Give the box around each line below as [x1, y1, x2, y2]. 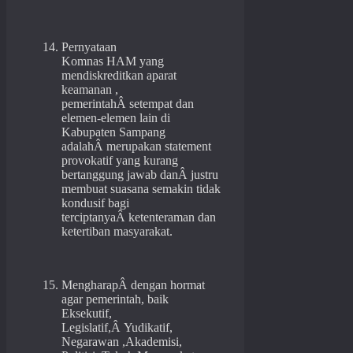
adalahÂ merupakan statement [61, 139, 211, 154]
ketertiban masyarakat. [61, 225, 173, 239]
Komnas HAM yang [61, 54, 164, 69]
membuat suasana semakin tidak [61, 182, 221, 196]
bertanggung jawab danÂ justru [61, 168, 218, 182]
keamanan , [61, 83, 118, 97]
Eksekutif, [61, 307, 112, 321]
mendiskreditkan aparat [61, 69, 176, 83]
